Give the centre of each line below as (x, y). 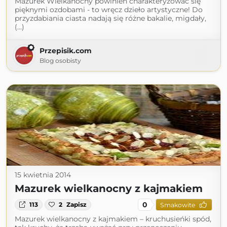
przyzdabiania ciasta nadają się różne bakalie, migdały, (110, 18)
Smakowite (177, 205)
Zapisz (77, 204)
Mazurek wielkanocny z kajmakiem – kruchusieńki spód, (113, 219)
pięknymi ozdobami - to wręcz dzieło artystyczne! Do (109, 10)
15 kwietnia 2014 (43, 175)
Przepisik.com (66, 51)
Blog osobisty (60, 61)
